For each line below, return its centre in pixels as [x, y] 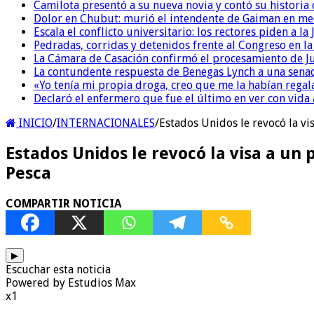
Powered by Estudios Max [71, 282]
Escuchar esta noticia [58, 269]
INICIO [34, 123]
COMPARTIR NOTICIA [63, 203]
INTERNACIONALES [106, 123]
